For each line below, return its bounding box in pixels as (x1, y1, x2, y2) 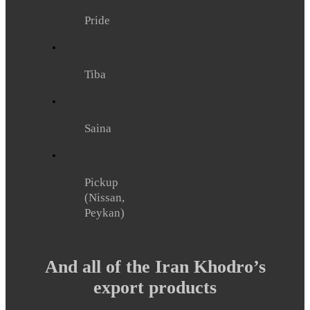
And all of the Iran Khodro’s (44, 257, 266, 277)
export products (93, 277, 217, 298)
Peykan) (84, 206, 125, 220)
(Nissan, (84, 191, 125, 205)
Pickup (84, 176, 119, 190)
